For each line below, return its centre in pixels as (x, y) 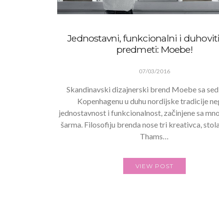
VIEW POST (154, 166)
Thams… (154, 136)
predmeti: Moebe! (154, 49)
